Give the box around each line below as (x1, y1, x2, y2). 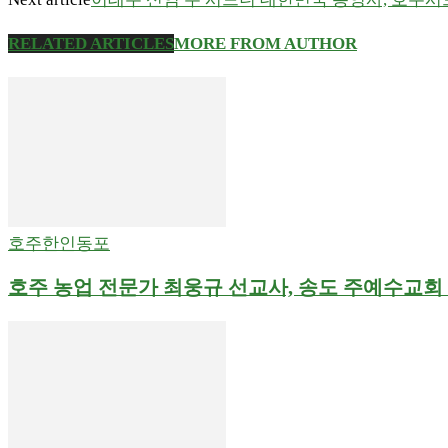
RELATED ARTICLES (8, 33, 174, 53)
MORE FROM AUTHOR (174, 33, 357, 53)
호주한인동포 (8, 233, 110, 253)
